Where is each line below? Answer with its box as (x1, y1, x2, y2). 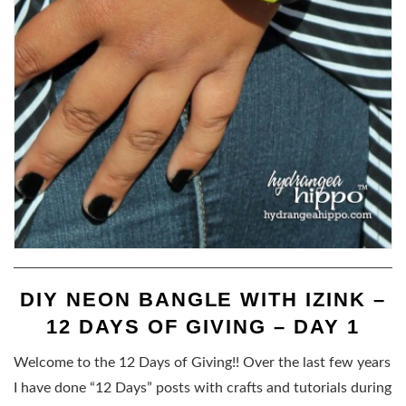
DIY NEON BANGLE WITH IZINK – (19, 287, 387, 311)
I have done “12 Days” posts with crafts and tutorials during (14, 380, 391, 395)
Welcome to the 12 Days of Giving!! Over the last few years (14, 354, 391, 370)
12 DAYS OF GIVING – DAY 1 (46, 314, 360, 338)
